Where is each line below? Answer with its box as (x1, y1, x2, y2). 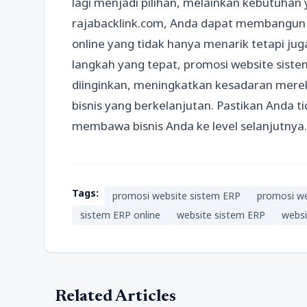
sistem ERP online (80, 208, 160, 221)
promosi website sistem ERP (112, 189, 241, 202)
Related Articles (55, 288, 176, 305)
